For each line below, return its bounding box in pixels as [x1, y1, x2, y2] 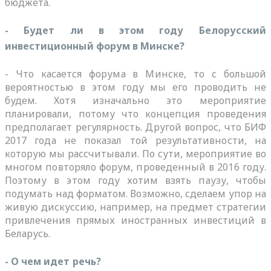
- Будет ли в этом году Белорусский [5, 23, 266, 37]
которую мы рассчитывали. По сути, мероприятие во [5, 146, 266, 160]
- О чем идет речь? [5, 254, 101, 268]
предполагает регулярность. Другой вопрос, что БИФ [5, 120, 266, 134]
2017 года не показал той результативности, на [5, 133, 266, 147]
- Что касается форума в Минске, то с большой [5, 67, 266, 80]
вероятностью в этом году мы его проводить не [5, 80, 266, 94]
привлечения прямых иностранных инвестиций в [5, 213, 266, 227]
